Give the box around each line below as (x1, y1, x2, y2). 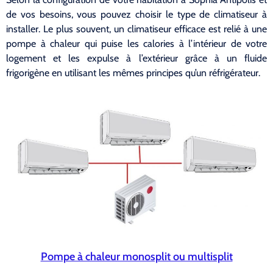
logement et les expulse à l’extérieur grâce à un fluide (6, 52, 267, 65)
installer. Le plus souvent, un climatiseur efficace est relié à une (6, 23, 267, 35)
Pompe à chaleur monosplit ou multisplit (40, 249, 233, 263)
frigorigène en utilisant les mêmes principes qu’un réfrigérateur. (6, 67, 260, 79)
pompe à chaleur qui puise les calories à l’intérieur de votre (6, 38, 267, 50)
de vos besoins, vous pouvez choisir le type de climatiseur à (6, 9, 267, 21)
